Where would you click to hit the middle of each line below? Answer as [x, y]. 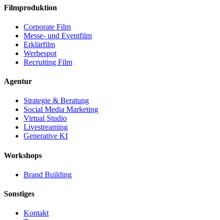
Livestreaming [46, 127]
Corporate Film [47, 27]
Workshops [23, 155]
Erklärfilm [39, 44]
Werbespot [40, 53]
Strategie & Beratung [56, 101]
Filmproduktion [30, 7]
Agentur [18, 82]
